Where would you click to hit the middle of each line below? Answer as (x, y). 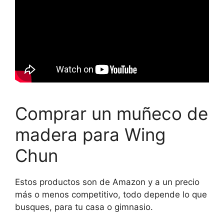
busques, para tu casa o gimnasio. (84, 207)
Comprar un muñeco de (111, 113)
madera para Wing (90, 134)
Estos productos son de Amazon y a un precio (107, 182)
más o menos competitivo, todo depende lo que (111, 194)
